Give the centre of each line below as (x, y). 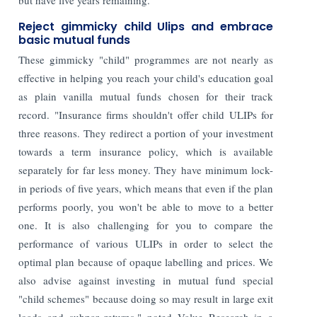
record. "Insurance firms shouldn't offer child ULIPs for (146, 114)
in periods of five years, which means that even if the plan (146, 188)
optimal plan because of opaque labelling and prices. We (146, 261)
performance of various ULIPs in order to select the (146, 243)
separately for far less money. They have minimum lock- (146, 169)
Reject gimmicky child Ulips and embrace (146, 26)
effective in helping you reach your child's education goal (146, 77)
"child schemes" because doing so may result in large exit (146, 298)
